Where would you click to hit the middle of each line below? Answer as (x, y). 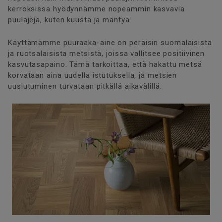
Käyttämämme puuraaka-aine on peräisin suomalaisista (110, 42)
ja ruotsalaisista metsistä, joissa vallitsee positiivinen (107, 53)
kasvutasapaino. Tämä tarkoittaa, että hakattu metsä (105, 64)
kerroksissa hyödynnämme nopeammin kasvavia (96, 9)
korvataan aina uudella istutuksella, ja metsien (93, 75)
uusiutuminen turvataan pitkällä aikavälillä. (85, 86)
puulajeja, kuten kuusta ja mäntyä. (70, 20)
